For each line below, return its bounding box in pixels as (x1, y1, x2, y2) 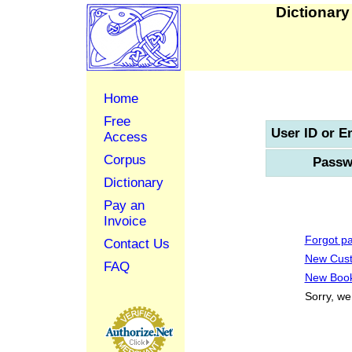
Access (104, 130, 148, 145)
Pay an (104, 198, 145, 213)
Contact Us (104, 236, 170, 251)
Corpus (104, 152, 146, 167)
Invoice (104, 214, 146, 229)
